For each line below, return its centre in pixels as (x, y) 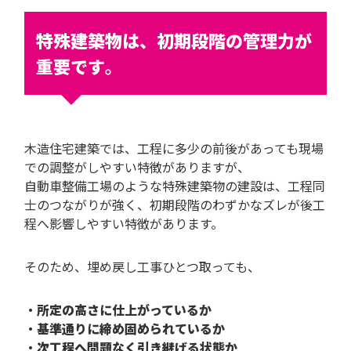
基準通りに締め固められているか (131, 328)
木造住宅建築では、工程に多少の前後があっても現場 (174, 148)
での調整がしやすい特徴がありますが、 (137, 166)
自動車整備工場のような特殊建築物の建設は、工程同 (175, 185)
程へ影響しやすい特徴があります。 (124, 223)
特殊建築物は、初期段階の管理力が (174, 40)
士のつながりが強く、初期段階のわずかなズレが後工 (175, 204)
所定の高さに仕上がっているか (124, 309)
